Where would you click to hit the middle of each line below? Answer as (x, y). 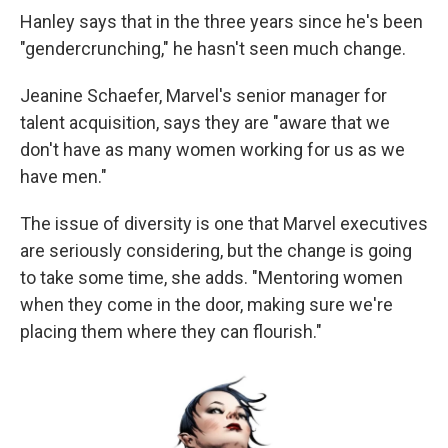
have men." (63, 177)
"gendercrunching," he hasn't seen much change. (213, 49)
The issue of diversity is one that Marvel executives (224, 224)
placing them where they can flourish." (171, 332)
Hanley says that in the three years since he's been (221, 22)
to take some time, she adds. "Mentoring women (211, 278)
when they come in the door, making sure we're (206, 305)
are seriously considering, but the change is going (216, 251)
